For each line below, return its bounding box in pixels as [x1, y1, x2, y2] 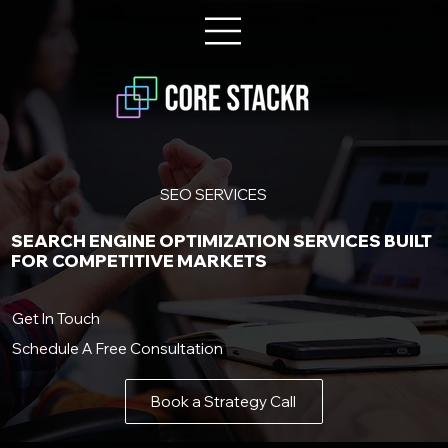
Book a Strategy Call [151, 391, 297, 411]
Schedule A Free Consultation [11, 339, 223, 359]
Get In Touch [11, 309, 100, 329]
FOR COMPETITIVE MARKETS [11, 250, 268, 272]
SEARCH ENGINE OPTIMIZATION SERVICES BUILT [11, 230, 433, 252]
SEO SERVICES [160, 185, 268, 204]
